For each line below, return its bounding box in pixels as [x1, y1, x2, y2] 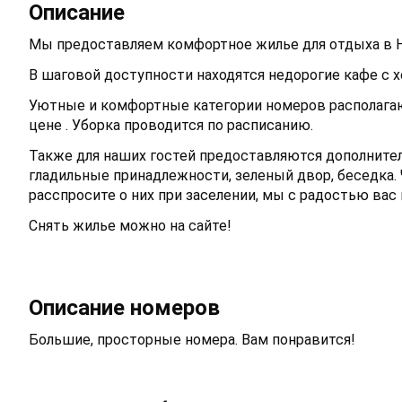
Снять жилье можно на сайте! [29, 217, 232, 235]
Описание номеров [29, 294, 220, 320]
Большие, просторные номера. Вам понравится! [29, 330, 355, 348]
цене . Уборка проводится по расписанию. [29, 117, 313, 135]
